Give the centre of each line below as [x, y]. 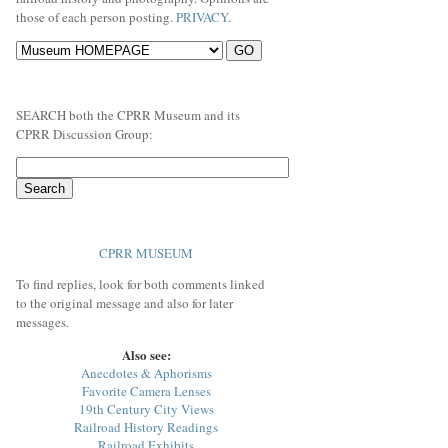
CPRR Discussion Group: [84, 133]
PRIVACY [202, 16]
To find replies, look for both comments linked [140, 283]
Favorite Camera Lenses [146, 390]
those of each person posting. [96, 16]
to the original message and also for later [124, 302]
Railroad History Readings [146, 426]
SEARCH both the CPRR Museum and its [128, 114]
